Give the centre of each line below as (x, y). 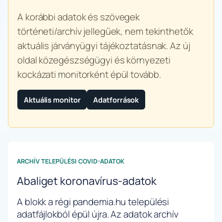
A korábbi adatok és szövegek (79, 17)
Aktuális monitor (52, 99)
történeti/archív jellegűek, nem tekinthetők (105, 31)
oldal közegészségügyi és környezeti (94, 60)
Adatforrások (116, 99)
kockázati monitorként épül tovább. (89, 74)
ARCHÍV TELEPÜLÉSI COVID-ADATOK (71, 161)
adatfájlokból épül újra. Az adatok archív (98, 214)
